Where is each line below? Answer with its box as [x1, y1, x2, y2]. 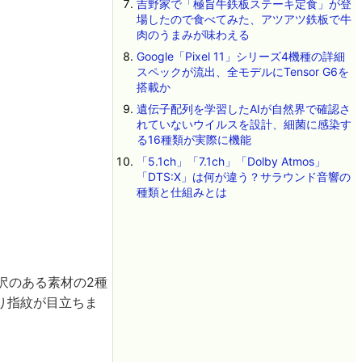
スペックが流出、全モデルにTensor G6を [136, 65, 349, 78]
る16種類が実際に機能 [136, 133, 251, 146]
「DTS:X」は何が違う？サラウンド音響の [136, 170, 351, 183]
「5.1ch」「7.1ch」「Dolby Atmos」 [136, 154, 326, 168]
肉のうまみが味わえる [136, 27, 250, 41]
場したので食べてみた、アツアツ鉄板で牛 [136, 12, 351, 26]
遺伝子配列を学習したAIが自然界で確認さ [136, 102, 351, 116]
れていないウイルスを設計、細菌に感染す [136, 117, 351, 131]
